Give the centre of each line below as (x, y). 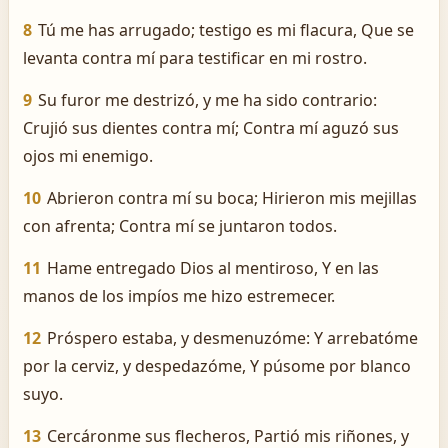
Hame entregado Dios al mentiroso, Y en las (213, 268)
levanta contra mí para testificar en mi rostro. (195, 58)
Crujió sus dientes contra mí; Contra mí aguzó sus (211, 128)
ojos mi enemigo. (88, 156)
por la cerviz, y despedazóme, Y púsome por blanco (217, 366)
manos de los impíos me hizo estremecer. (179, 296)
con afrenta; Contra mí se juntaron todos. (180, 226)
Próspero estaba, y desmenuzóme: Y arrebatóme (232, 338)
